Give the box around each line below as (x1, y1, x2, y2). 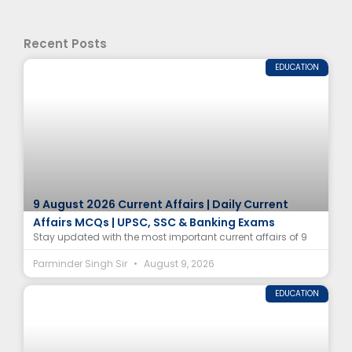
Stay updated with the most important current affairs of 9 (33, 230, 307, 244)
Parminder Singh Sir (33, 257, 130, 271)
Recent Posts (24, 35, 107, 53)
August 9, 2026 (141, 257, 214, 271)
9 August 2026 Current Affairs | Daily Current (33, 196, 288, 213)
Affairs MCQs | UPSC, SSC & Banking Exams (33, 214, 275, 231)
